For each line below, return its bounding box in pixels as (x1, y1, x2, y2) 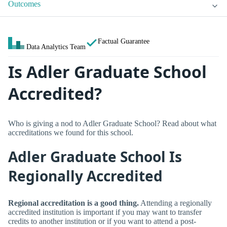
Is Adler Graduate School (8, 61, 207, 83)
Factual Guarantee (98, 37, 149, 46)
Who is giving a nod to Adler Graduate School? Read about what (8, 119, 216, 128)
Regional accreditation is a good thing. (8, 198, 139, 207)
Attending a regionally (139, 198, 212, 207)
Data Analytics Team (26, 43, 86, 51)
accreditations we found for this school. (8, 128, 133, 137)
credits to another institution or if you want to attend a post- (8, 216, 196, 225)
